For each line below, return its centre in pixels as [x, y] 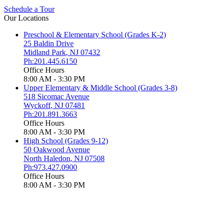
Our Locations [26, 18]
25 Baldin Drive [49, 44]
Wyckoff [37, 106]
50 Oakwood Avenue [57, 150]
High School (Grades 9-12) [66, 141]
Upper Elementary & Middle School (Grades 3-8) [100, 88]
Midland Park [45, 53]
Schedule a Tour [29, 9]
